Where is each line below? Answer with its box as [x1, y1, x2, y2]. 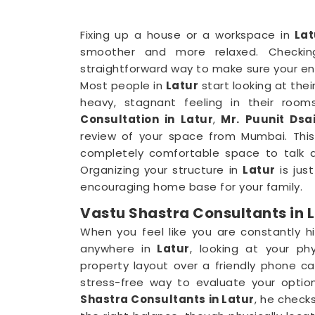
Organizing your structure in [80, 162, 243, 178]
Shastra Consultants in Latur [80, 292, 255, 307]
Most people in [80, 78, 166, 94]
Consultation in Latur [80, 112, 213, 127]
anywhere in [80, 241, 151, 257]
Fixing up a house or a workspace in [80, 27, 290, 43]
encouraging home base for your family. [80, 179, 302, 195]
